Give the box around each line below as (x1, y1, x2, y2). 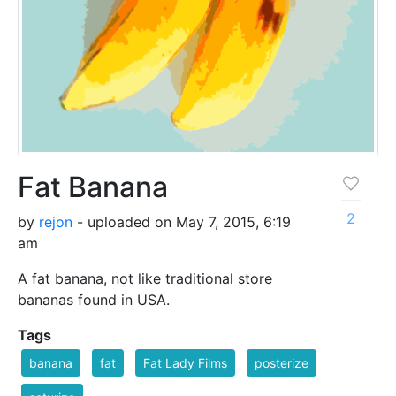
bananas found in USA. (18, 290, 170, 308)
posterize (255, 354, 308, 370)
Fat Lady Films (143, 354, 227, 370)
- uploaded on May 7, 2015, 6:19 (72, 212, 291, 231)
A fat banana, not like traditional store (18, 269, 272, 287)
